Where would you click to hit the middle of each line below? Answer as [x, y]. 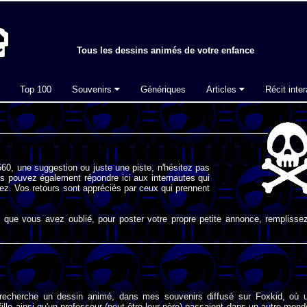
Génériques [163, 89]
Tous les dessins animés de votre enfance [165, 51]
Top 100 [36, 89]
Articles [223, 89]
